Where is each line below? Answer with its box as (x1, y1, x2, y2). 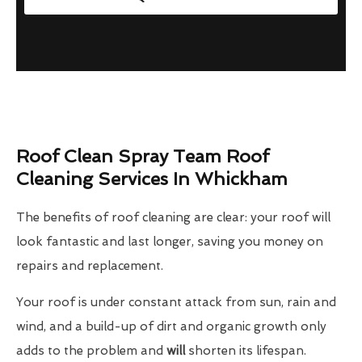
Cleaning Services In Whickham (16, 168, 288, 190)
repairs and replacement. (16, 259, 163, 274)
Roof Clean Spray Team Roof (16, 145, 269, 167)
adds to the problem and (16, 343, 166, 359)
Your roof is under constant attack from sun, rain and (16, 295, 336, 310)
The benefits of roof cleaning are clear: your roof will (16, 210, 330, 225)
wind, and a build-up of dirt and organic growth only (16, 319, 326, 335)
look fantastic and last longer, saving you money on (16, 234, 323, 250)
